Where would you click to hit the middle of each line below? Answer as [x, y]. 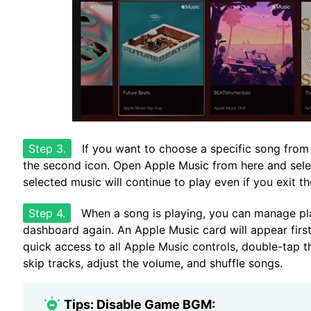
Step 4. [47, 213]
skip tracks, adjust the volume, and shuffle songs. [153, 263]
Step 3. [47, 149]
